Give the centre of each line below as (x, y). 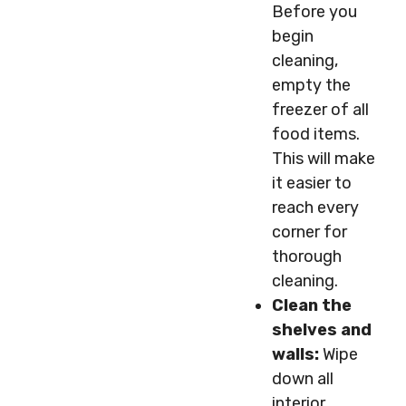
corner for (309, 232)
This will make (324, 159)
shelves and (322, 330)
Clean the (312, 305)
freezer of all (320, 110)
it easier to (312, 183)
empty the (311, 85)
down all (303, 379)
